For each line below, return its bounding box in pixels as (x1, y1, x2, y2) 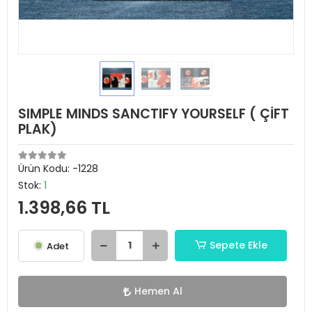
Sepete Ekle (209, 238, 267, 252)
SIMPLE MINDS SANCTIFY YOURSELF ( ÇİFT (18, 104, 289, 123)
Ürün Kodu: (18, 162, 72, 175)
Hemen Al (134, 284, 182, 298)
